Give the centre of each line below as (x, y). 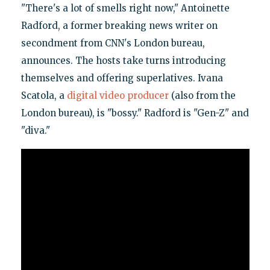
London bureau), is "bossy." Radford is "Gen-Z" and (135, 113)
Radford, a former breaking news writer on (119, 26)
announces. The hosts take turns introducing (123, 61)
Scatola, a (44, 96)
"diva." (35, 131)
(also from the (202, 96)
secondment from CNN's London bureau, (113, 43)
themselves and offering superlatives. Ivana (122, 78)
